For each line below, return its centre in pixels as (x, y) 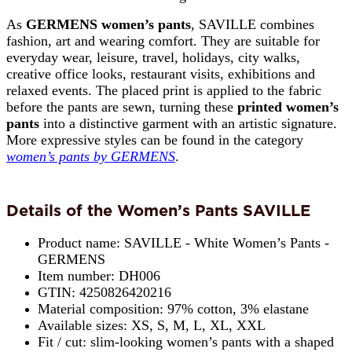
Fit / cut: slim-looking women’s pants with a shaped (186, 341)
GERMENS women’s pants (108, 25)
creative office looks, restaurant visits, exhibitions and (161, 74)
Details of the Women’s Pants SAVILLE (158, 210)
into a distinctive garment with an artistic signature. (188, 124)
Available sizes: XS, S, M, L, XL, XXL (152, 325)
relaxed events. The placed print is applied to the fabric (164, 91)
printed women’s (288, 107)
